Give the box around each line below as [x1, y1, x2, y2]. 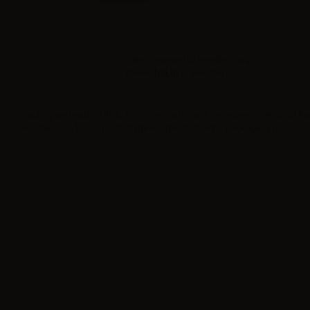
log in [154, 67, 179, 77]
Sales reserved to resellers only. [126, 55, 252, 65]
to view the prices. [178, 67, 253, 77]
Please [125, 67, 154, 77]
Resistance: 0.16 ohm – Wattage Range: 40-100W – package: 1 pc [19, 122, 283, 133]
